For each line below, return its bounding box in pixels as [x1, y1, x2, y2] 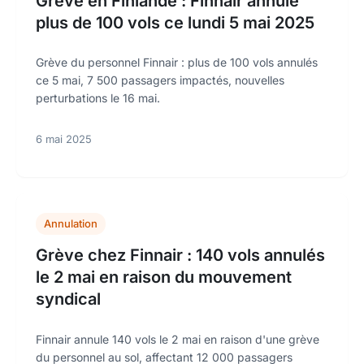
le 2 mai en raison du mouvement [36, 267, 292, 288]
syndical [36, 289, 101, 310]
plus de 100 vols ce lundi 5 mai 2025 [36, 12, 314, 32]
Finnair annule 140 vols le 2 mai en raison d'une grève [36, 331, 319, 346]
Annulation [44, 217, 97, 231]
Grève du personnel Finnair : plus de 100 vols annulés [36, 55, 318, 70]
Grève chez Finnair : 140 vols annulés [36, 245, 325, 266]
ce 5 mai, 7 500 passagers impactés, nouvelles [36, 73, 284, 88]
